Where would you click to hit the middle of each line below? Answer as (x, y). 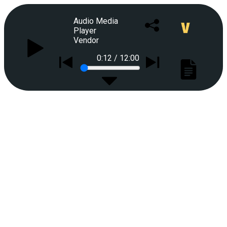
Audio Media (96, 21)
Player (85, 31)
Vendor (86, 40)
